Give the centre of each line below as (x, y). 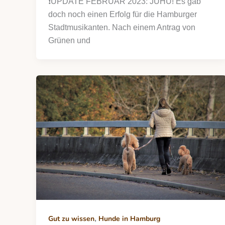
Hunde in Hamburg (129, 219)
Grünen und (69, 40)
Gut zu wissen (71, 219)
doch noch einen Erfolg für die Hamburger (123, 14)
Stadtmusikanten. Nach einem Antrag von (122, 27)
